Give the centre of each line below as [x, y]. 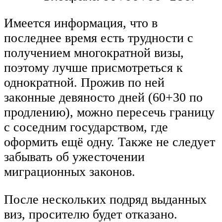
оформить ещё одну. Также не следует [110, 142]
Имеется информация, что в [81, 23]
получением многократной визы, [94, 53]
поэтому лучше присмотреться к [93, 68]
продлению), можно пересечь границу [109, 112]
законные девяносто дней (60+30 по [103, 98]
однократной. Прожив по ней [84, 83]
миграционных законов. [70, 172]
